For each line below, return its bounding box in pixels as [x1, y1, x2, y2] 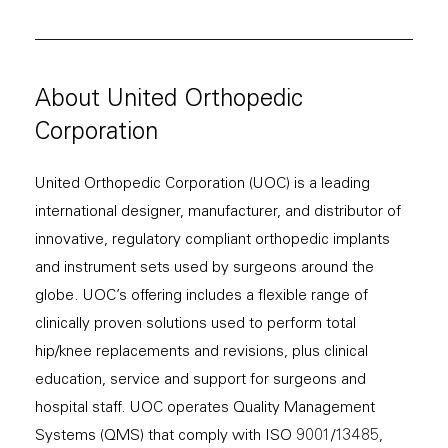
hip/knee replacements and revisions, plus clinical [35, 345, 368, 361]
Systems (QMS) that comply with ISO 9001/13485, [35, 429, 383, 445]
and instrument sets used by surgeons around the [35, 261, 374, 277]
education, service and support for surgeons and [35, 373, 366, 389]
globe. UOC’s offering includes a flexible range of [35, 289, 368, 305]
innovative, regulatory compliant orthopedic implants [35, 233, 390, 249]
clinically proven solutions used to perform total [35, 317, 356, 333]
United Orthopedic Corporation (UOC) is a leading [35, 177, 370, 193]
